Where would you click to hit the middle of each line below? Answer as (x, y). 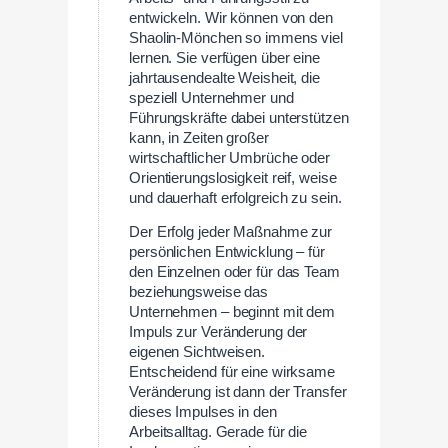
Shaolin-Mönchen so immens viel (236, 37)
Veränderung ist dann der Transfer (238, 392)
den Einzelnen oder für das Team (234, 272)
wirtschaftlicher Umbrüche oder (229, 157)
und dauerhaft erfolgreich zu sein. (235, 197)
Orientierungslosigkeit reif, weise (233, 177)
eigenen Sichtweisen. (197, 352)
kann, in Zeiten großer (199, 137)
